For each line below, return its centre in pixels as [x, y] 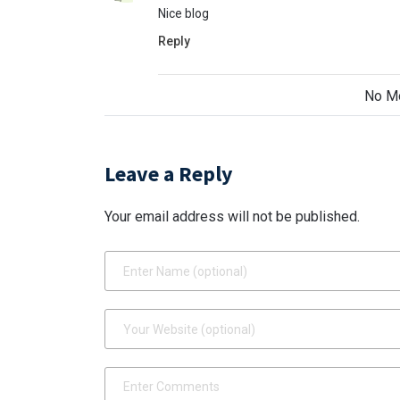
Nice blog [183, 13]
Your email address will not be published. [232, 216]
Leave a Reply [169, 173]
